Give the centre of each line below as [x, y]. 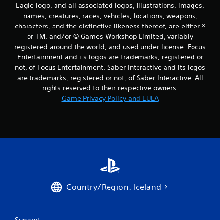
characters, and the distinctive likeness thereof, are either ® [110, 26]
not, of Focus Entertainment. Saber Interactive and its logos [110, 67]
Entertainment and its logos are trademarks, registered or [110, 57]
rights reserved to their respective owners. [110, 88]
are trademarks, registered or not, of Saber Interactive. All [110, 77]
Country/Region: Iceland [114, 186]
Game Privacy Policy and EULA [110, 98]
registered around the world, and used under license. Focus [110, 46]
